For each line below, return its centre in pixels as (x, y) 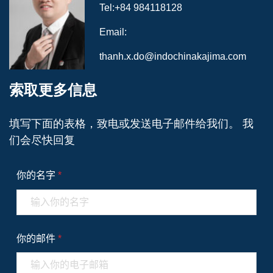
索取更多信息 (53, 90)
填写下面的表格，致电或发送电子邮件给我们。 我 (131, 124)
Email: (113, 32)
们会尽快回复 (42, 140)
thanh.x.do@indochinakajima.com (172, 57)
